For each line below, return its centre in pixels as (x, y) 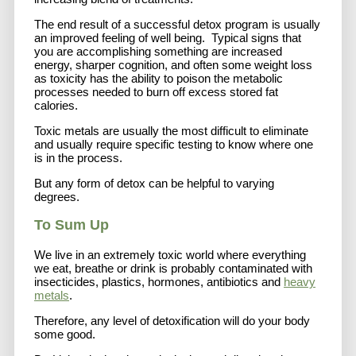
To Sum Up (72, 225)
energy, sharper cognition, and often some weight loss (173, 64)
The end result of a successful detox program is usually (177, 24)
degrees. (57, 196)
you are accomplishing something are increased (158, 51)
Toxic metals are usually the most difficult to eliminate (171, 130)
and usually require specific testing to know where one (174, 144)
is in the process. (80, 157)
